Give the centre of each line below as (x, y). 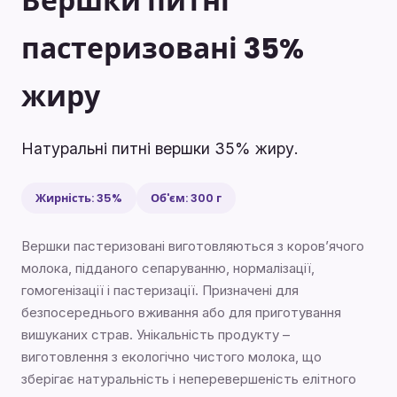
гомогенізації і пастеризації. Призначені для (160, 291)
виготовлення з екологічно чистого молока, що (171, 357)
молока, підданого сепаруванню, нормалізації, (168, 269)
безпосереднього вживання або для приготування (181, 313)
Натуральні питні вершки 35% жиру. (160, 149)
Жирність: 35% (79, 198)
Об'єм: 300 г (186, 198)
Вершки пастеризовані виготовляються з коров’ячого (193, 246)
